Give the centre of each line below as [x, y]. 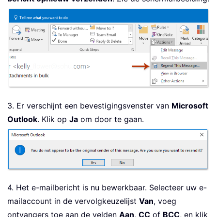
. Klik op [53, 119]
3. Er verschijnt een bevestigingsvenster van [89, 105]
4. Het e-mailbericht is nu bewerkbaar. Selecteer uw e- [107, 187]
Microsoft [190, 105]
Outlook [22, 119]
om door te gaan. [111, 119]
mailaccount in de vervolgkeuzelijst [73, 201]
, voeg [165, 201]
